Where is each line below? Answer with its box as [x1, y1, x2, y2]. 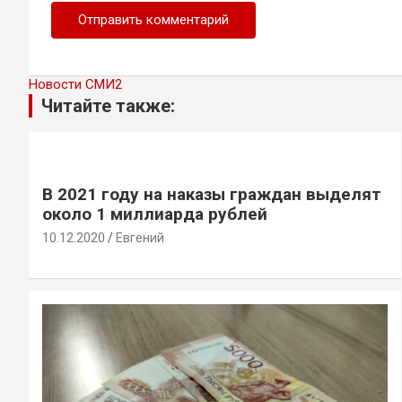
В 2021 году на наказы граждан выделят [42, 183, 381, 205]
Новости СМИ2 [29, 75, 122, 92]
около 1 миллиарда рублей [42, 203, 267, 224]
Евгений [116, 230, 164, 245]
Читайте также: [41, 94, 175, 117]
